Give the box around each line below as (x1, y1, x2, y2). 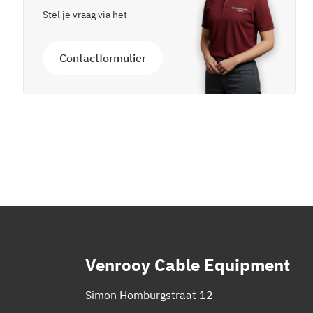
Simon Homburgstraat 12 (85, 288, 213, 303)
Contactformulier (59, 51, 146, 66)
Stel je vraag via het (43, 8, 127, 22)
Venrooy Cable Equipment (85, 254, 290, 277)
